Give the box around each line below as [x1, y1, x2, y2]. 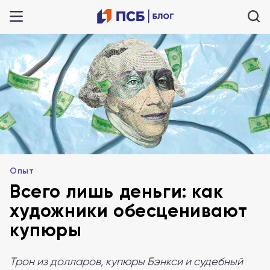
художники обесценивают [10, 200, 248, 222]
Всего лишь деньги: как [10, 181, 224, 202]
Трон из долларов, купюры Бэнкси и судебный [10, 255, 243, 268]
